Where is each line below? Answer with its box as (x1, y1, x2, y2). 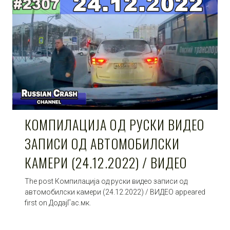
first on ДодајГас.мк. (25, 198, 91, 207)
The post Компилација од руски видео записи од (25, 177, 187, 185)
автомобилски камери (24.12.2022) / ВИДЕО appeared (25, 187, 205, 196)
